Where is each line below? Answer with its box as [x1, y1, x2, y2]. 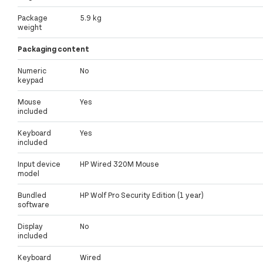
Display [18, 221, 43, 231]
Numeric [18, 66, 46, 76]
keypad [18, 75, 43, 85]
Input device [18, 159, 60, 169]
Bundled [18, 190, 46, 200]
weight [18, 22, 42, 32]
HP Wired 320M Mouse [80, 159, 159, 169]
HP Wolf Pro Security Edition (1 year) [80, 190, 204, 200]
